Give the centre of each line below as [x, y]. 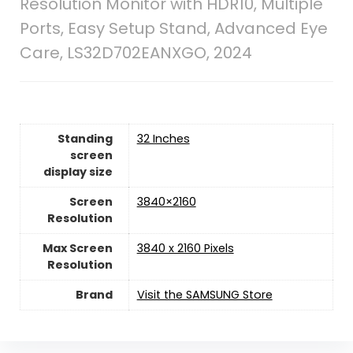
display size [78, 171]
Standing [85, 138]
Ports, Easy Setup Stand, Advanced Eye [173, 28]
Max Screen [77, 248]
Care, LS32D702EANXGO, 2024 [136, 52]
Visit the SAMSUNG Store [204, 294]
